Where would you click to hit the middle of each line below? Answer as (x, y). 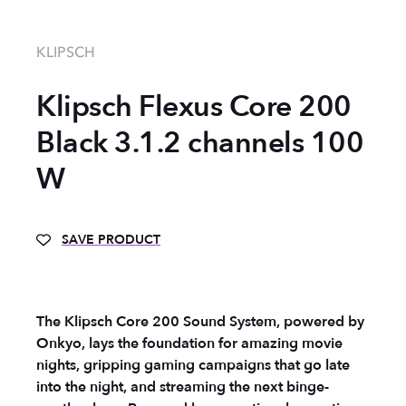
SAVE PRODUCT (111, 240)
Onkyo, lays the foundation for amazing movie (189, 343)
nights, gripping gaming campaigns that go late (193, 365)
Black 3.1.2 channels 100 (200, 143)
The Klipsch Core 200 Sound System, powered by (200, 322)
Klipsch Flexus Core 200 (194, 107)
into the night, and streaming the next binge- (183, 387)
